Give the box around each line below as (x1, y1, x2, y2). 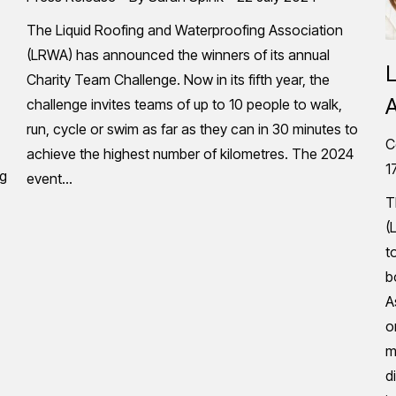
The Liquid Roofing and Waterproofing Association (27, 20, 343, 39)
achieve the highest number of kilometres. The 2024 (27, 144, 354, 163)
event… (27, 169, 72, 187)
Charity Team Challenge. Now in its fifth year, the (27, 70, 330, 88)
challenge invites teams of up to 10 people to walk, (27, 95, 342, 113)
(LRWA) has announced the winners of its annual (27, 45, 330, 64)
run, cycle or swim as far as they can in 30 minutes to (27, 119, 358, 138)
